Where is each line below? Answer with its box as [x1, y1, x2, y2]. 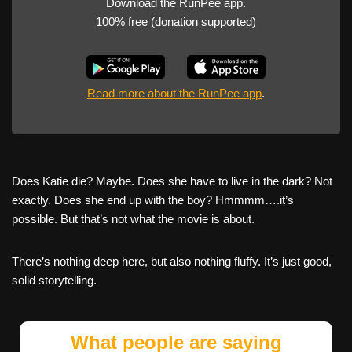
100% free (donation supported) [96, 15, 256, 29]
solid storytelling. [12, 273, 97, 288]
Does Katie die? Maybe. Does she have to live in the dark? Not [12, 174, 332, 189]
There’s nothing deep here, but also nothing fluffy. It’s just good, [12, 255, 332, 269]
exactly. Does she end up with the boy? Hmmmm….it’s [12, 193, 294, 207]
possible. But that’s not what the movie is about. [12, 212, 255, 226]
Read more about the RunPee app [87, 86, 262, 101]
